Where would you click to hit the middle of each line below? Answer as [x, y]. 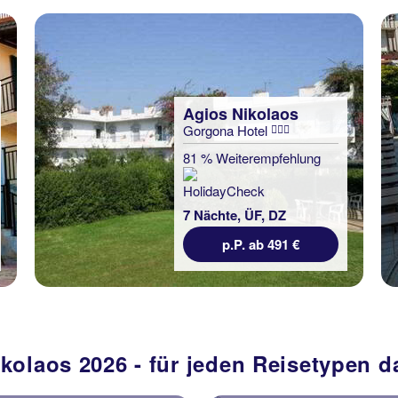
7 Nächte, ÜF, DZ [235, 215]
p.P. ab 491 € [261, 244]
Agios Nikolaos [241, 114]
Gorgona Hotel [227, 130]
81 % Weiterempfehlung [252, 158]
